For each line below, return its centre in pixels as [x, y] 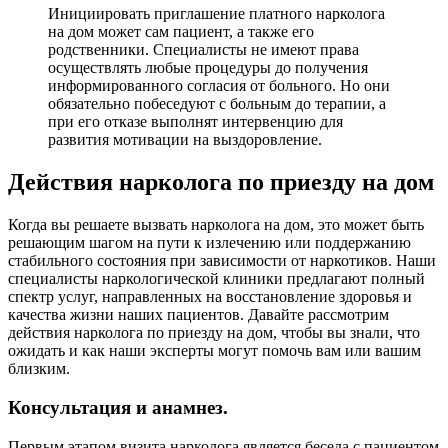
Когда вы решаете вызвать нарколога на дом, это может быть [216, 225]
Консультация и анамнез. [118, 407]
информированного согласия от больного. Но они [219, 86]
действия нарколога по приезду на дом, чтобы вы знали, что [214, 333]
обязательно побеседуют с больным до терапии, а [217, 104]
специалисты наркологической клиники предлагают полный [216, 279]
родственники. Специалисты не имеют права [203, 50]
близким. [39, 369]
